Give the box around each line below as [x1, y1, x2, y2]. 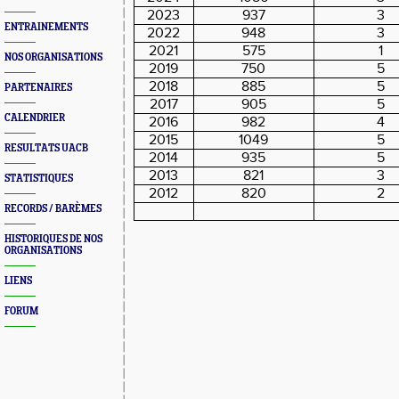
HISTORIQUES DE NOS [4, 233, 102, 245]
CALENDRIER [4, 112, 65, 124]
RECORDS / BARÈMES [4, 203, 102, 215]
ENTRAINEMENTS [4, 21, 88, 33]
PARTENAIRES [4, 82, 72, 94]
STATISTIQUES [4, 173, 73, 184]
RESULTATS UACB [4, 142, 88, 154]
